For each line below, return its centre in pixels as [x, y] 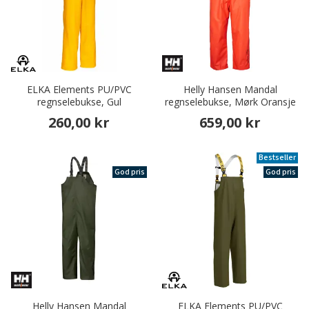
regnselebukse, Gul [79, 102]
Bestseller [277, 158]
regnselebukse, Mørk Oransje [230, 102]
